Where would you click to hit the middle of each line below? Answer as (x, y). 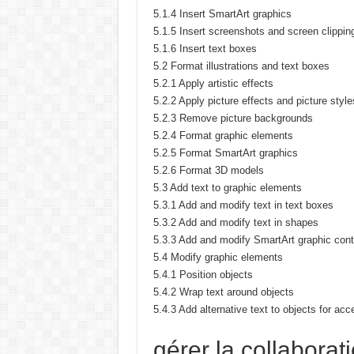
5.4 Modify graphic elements (218, 257)
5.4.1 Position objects (203, 275)
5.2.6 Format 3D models (208, 170)
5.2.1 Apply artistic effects (213, 83)
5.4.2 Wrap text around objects (223, 292)
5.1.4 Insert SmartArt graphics (222, 14)
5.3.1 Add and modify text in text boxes (243, 205)
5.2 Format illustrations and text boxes (241, 66)
